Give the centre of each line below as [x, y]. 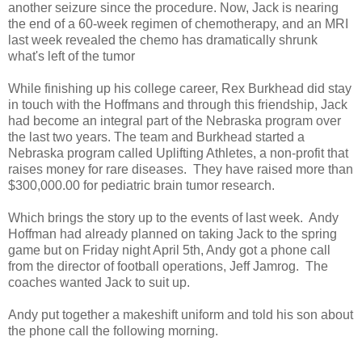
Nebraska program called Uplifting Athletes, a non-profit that [178, 153]
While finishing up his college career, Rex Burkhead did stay [180, 88]
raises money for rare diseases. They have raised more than [181, 169]
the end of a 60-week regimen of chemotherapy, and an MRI [178, 23]
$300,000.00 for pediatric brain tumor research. [141, 185]
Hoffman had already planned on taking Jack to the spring [173, 234]
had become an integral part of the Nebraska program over [175, 120]
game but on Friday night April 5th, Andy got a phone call [169, 250]
